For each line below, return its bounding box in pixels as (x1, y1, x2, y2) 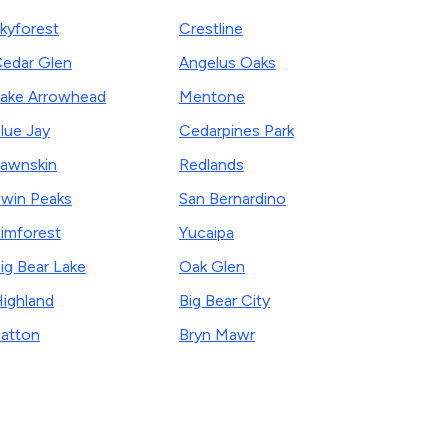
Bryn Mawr (179, 325, 255, 344)
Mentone (179, 87, 245, 106)
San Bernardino (179, 189, 286, 208)
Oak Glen (179, 257, 245, 276)
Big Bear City (179, 291, 270, 310)
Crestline (179, 19, 243, 38)
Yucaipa (179, 223, 234, 242)
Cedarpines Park (179, 121, 294, 140)
